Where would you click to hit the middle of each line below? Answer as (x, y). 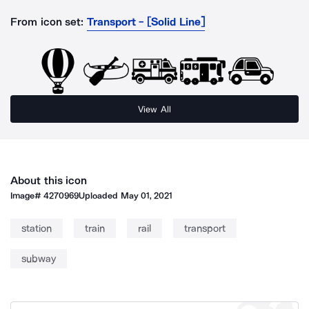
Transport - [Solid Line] (146, 22)
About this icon (49, 180)
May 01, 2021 (147, 196)
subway (39, 259)
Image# (27, 196)
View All (154, 109)
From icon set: (47, 22)
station (37, 228)
